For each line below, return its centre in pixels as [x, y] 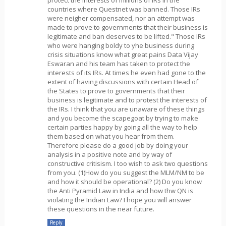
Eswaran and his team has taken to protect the [119, 63]
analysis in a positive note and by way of [109, 154]
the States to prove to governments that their [116, 91]
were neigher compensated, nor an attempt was [121, 18]
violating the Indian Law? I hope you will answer [119, 200]
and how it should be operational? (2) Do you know [124, 181]
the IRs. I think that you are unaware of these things [126, 109]
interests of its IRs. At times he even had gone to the [126, 72]
